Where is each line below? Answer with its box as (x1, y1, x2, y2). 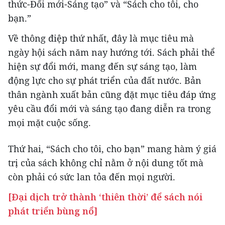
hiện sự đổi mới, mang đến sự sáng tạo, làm (8, 60, 197, 72)
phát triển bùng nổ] (8, 204, 97, 217)
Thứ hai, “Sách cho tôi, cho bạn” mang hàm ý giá (8, 142, 216, 155)
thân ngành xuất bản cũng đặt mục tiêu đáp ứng (8, 88, 216, 100)
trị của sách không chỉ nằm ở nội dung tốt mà (8, 156, 203, 169)
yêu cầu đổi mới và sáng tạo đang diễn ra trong (8, 102, 211, 115)
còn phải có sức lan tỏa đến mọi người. (8, 170, 175, 183)
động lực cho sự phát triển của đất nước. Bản (8, 74, 201, 86)
